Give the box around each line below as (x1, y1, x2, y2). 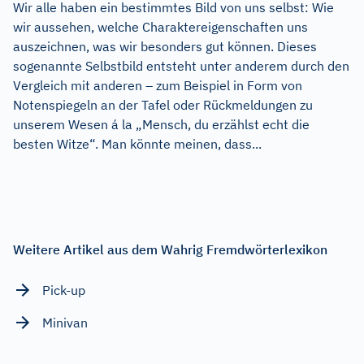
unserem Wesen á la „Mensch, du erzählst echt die (13, 115, 310, 132)
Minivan (42, 314, 88, 331)
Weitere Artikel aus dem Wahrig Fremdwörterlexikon (13, 240, 327, 258)
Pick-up (42, 281, 85, 298)
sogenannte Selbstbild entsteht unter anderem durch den (13, 57, 349, 74)
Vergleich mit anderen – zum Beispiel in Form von (13, 76, 302, 93)
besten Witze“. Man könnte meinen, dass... (13, 135, 262, 152)
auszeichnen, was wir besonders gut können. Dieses (13, 37, 317, 54)
